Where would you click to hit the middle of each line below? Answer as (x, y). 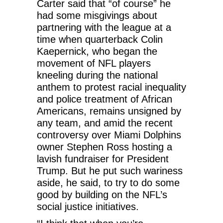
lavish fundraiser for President (103, 159)
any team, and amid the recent (105, 123)
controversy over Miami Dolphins (109, 135)
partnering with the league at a (104, 27)
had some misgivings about (97, 15)
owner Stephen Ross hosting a (105, 147)
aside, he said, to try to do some (108, 182)
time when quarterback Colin (100, 39)
